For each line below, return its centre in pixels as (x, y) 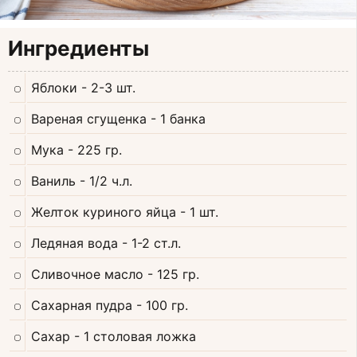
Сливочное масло (87, 275)
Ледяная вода (75, 243)
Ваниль (53, 181)
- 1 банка (178, 119)
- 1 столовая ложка (135, 337)
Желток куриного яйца (104, 212)
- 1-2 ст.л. (151, 243)
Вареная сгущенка (89, 119)
